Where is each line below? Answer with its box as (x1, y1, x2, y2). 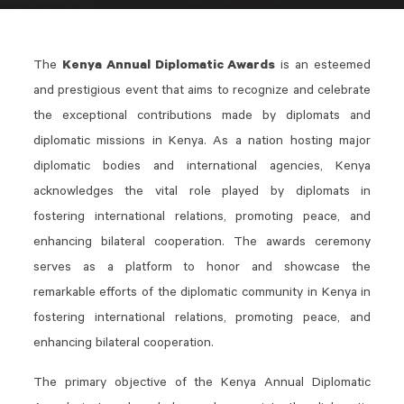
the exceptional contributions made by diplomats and (32, 110, 372, 124)
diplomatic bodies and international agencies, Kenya (32, 161, 372, 175)
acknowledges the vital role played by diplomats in (32, 186, 372, 200)
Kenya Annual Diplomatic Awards (61, 60, 276, 74)
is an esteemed (275, 60, 372, 74)
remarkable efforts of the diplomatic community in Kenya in (32, 287, 372, 301)
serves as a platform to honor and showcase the (32, 262, 372, 276)
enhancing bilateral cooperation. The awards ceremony (32, 236, 372, 251)
